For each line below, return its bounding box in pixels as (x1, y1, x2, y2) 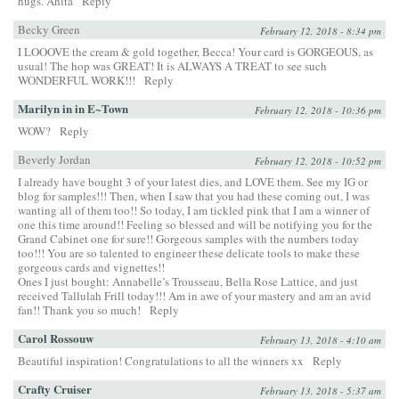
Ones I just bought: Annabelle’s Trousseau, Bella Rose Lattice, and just (18, 273, 358, 289)
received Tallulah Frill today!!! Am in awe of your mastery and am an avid (18, 287, 371, 304)
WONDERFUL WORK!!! (18, 71, 135, 88)
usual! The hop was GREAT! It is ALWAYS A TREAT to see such (18, 57, 327, 74)
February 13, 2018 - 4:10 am (260, 332, 381, 346)
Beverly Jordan (18, 151, 91, 167)
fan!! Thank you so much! (18, 301, 141, 318)
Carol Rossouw (18, 329, 94, 346)
